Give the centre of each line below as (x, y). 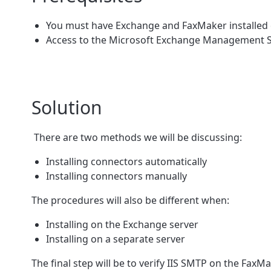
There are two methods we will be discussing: (137, 137)
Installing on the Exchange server (122, 224)
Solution (67, 107)
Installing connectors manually (116, 176)
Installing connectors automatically (126, 161)
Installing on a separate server (116, 239)
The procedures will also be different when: (130, 200)
